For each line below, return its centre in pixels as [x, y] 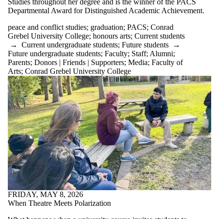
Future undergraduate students [54, 53]
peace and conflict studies [47, 27]
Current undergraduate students [70, 44]
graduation [107, 27]
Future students [145, 44]
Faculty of [167, 62]
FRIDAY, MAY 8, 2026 [45, 194]
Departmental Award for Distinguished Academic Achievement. [107, 10]
